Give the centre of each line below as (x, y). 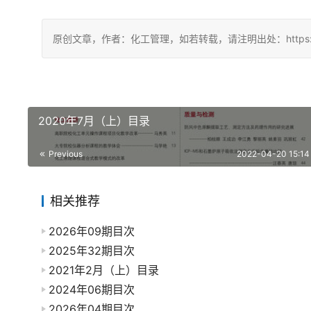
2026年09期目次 (92, 232)
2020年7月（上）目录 (94, 121)
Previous (65, 154)
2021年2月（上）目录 (104, 270)
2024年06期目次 (92, 290)
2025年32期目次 (92, 251)
